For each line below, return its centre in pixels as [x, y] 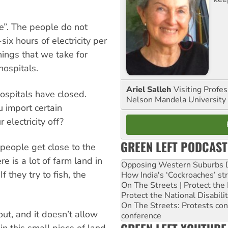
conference [141, 216]
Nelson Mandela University [176, 99]
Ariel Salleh [150, 89]
